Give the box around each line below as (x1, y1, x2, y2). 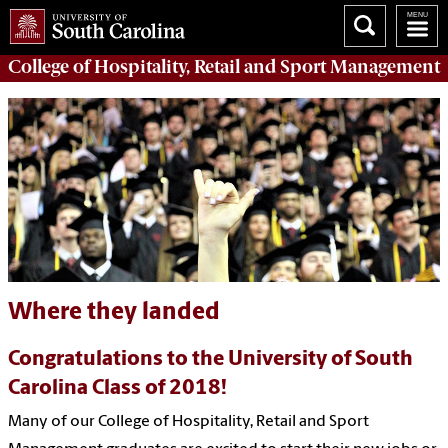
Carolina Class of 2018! (8, 377, 227, 399)
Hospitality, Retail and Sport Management (94, 55, 440, 78)
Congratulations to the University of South (8, 348, 413, 370)
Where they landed (8, 300, 220, 325)
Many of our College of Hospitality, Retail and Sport (8, 413, 369, 430)
